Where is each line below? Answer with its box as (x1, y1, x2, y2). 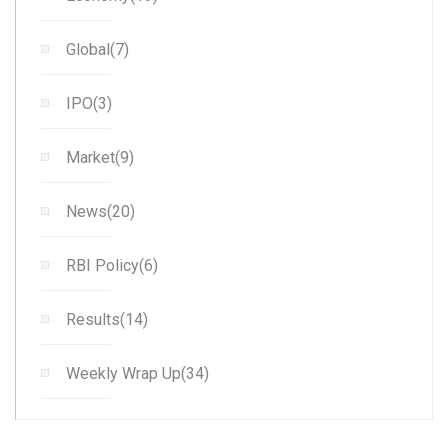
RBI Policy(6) (66, 255, 158, 275)
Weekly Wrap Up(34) (66, 363, 209, 383)
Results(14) (66, 309, 148, 329)
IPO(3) (66, 93, 112, 113)
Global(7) (66, 39, 129, 59)
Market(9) (66, 147, 134, 167)
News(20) (66, 201, 135, 221)
